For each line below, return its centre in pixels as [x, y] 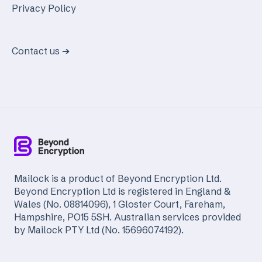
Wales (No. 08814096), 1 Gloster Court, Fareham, [120, 204]
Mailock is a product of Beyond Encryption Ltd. [118, 179]
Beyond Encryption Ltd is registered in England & [122, 192]
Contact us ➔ [41, 51]
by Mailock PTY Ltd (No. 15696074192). [99, 230]
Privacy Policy [44, 8]
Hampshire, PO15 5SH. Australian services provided [127, 217]
